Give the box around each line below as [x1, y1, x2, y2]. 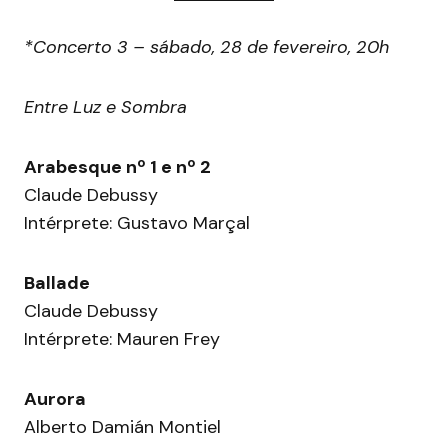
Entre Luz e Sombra [24, 95, 187, 120]
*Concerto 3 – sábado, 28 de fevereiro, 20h [24, 35, 389, 60]
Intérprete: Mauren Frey [24, 327, 220, 352]
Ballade [24, 271, 90, 296]
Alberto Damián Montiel [24, 415, 221, 440]
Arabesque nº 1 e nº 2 [24, 155, 211, 180]
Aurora [24, 387, 86, 412]
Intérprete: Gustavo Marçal [24, 211, 250, 236]
